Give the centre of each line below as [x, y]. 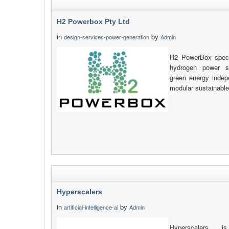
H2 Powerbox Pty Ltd [93, 21]
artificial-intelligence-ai [91, 207]
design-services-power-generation [107, 37]
